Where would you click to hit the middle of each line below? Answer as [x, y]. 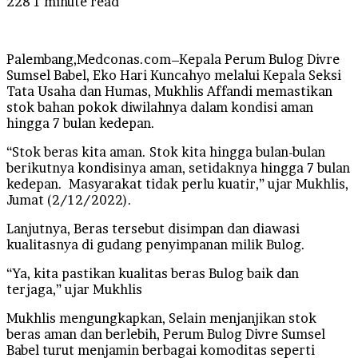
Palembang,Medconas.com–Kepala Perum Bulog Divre [173, 59]
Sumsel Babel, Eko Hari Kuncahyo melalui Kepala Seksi [174, 75]
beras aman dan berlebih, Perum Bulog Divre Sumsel [166, 334]
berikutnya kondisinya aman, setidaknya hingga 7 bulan [178, 167]
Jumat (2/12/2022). [69, 199]
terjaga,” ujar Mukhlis [74, 289]
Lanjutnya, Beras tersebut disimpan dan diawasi [153, 228]
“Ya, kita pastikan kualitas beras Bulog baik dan [153, 273]
